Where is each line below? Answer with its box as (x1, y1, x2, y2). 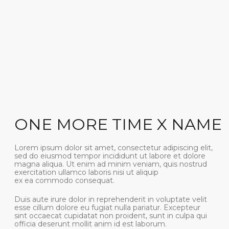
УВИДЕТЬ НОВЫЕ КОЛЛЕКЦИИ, (22, 157, 142, 167)
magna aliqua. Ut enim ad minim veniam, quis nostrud (10, 48, 148, 55)
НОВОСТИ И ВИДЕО (44, 166, 120, 175)
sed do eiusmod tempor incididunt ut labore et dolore (10, 42, 147, 50)
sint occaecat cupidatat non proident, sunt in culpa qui (10, 85, 148, 92)
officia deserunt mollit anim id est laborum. (10, 91, 119, 98)
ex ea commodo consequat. (10, 60, 82, 67)
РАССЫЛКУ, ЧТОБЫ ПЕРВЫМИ (24, 149, 140, 158)
